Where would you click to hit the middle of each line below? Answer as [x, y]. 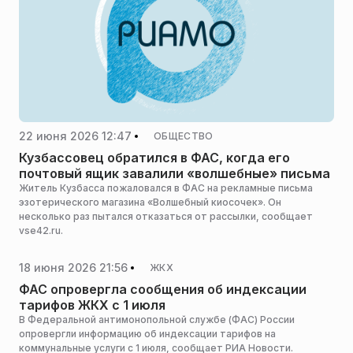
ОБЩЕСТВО [184, 136]
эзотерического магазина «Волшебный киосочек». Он [150, 202]
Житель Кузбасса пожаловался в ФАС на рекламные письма [166, 188]
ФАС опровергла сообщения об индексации [163, 289]
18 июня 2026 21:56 [73, 267]
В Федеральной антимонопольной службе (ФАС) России [157, 320]
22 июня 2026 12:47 [75, 136]
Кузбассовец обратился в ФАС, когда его [154, 158]
